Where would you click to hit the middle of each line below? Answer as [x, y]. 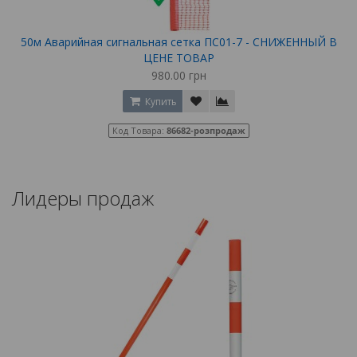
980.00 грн [178, 75]
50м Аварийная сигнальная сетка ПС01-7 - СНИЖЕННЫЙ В [178, 41]
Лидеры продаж [83, 198]
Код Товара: [139, 130]
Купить [159, 101]
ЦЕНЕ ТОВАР [178, 57]
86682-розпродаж [206, 130]
